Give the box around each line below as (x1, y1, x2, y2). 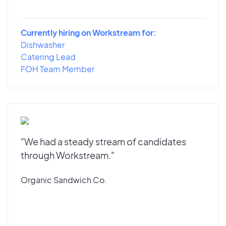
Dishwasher (21, 39, 65, 50)
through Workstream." (21, 149, 115, 161)
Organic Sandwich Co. (21, 174, 107, 185)
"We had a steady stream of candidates (21, 135, 186, 147)
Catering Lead (21, 51, 76, 62)
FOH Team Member (21, 63, 94, 74)
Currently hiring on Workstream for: (21, 27, 156, 38)
